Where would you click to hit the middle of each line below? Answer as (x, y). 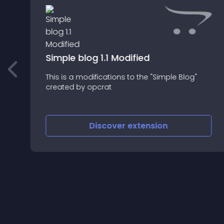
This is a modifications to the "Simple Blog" (121, 77)
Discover (108, 126)
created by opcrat (78, 87)
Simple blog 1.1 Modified (97, 57)
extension (148, 126)
